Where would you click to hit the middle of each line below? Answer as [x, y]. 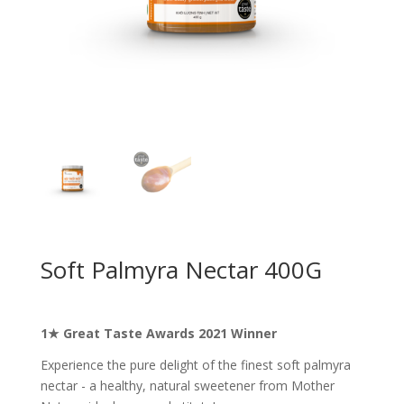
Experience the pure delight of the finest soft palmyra [195, 364]
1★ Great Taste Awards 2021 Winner [158, 333]
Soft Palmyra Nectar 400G [181, 269]
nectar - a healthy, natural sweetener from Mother [187, 385]
